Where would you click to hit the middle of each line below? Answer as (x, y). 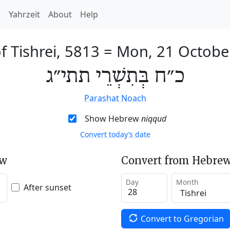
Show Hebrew (113, 119)
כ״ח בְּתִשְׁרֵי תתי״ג (115, 76)
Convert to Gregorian (182, 218)
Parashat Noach (115, 98)
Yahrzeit (24, 14)
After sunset (47, 187)
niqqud (154, 119)
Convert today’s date (115, 134)
